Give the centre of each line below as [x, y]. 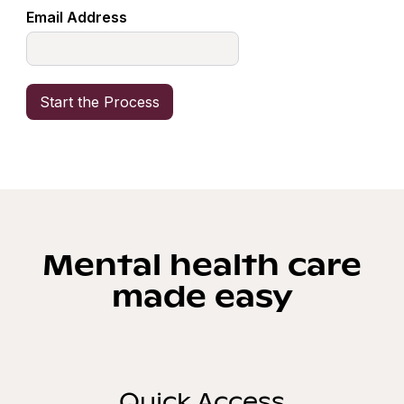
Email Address [77, 18]
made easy [202, 294]
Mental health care [202, 262]
